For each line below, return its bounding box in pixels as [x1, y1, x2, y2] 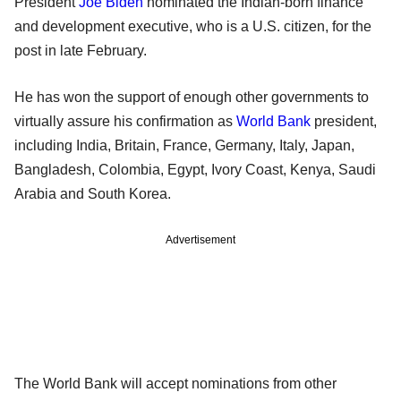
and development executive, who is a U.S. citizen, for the [14, 18, 371, 34]
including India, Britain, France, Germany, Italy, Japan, [14, 137, 354, 153]
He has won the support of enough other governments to [14, 89, 369, 105]
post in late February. [14, 42, 147, 58]
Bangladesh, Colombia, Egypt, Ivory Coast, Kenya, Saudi [14, 161, 376, 177]
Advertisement [166, 233, 235, 246]
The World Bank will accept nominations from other [14, 375, 337, 391]
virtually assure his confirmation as [14, 113, 236, 129]
